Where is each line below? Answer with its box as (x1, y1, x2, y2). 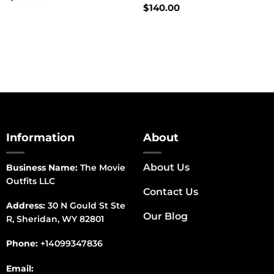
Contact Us (143, 186, 198, 198)
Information (6, 131, 75, 144)
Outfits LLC (6, 176, 55, 187)
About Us (143, 161, 190, 174)
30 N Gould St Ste (45, 200, 125, 212)
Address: (6, 200, 45, 212)
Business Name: (6, 162, 78, 174)
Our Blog (143, 210, 188, 223)
